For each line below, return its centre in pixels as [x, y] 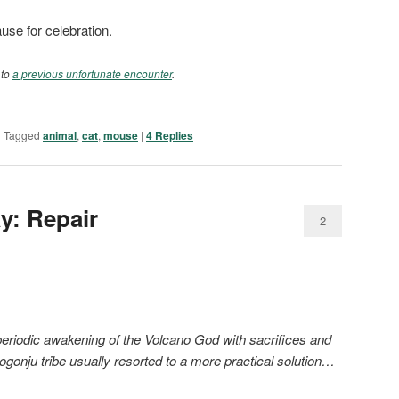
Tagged [22, 134]
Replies [173, 135]
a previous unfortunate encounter [92, 73]
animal [60, 135]
